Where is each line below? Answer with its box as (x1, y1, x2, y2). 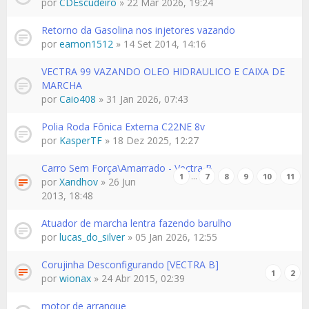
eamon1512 (59, 37, 113, 50)
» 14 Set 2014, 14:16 (113, 37, 206, 50)
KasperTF (59, 134, 102, 147)
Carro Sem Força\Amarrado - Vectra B (41, 161, 212, 175)
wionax (59, 272, 91, 285)
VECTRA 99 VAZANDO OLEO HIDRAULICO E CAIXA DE (41, 65, 285, 78)
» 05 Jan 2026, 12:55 (125, 230, 217, 243)
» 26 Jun (98, 175, 136, 188)
